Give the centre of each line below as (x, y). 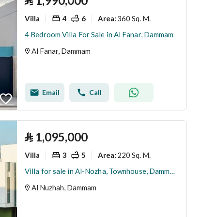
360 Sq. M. (134, 18)
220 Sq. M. (134, 155)
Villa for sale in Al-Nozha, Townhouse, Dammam (172, 171)
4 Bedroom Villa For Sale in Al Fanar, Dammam (99, 34)
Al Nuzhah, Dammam (64, 187)
